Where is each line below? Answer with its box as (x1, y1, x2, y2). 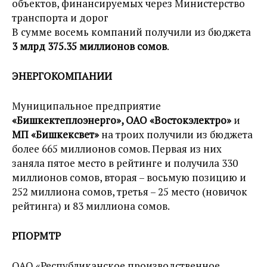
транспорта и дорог (12, 11, 108, 25)
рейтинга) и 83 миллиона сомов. (12, 199, 170, 213)
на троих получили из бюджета (99, 128, 253, 142)
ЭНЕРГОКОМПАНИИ (12, 69, 112, 83)
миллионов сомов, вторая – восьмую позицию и (12, 170, 246, 185)
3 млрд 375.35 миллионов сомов (12, 39, 167, 54)
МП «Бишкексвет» (12, 128, 99, 142)
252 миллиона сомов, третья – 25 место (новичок (12, 185, 247, 199)
